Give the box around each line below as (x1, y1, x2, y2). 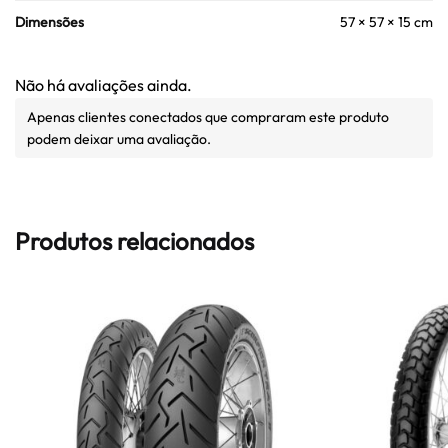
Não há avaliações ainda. (15, 74, 192, 95)
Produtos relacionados (15, 226, 254, 257)
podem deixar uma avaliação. (27, 129, 211, 148)
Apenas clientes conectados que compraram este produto (27, 107, 389, 126)
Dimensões (15, 12, 84, 31)
